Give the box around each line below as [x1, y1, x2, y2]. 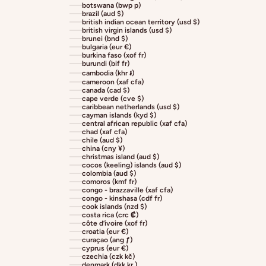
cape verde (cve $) [82, 94, 144, 103]
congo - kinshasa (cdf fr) [82, 194, 162, 203]
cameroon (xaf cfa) [82, 78, 144, 87]
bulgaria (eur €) [82, 43, 131, 52]
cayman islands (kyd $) [82, 111, 156, 120]
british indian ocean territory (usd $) [82, 18, 199, 27]
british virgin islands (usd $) [82, 26, 172, 35]
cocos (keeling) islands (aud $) [82, 161, 181, 170]
